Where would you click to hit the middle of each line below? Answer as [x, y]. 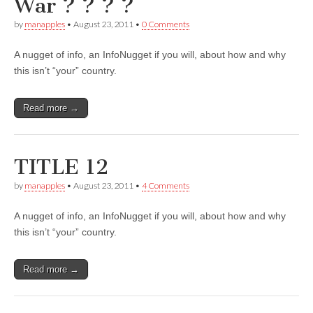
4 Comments [166, 186]
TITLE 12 [61, 167]
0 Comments [166, 24]
